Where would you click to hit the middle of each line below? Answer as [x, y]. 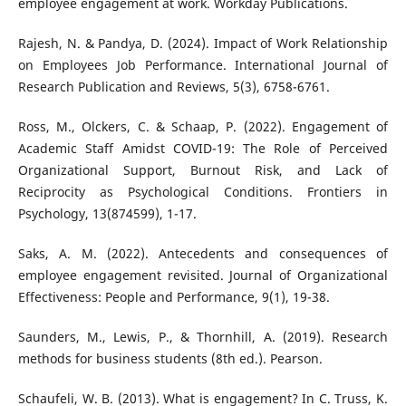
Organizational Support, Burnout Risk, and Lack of [203, 169]
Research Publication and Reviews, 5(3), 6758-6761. [174, 86]
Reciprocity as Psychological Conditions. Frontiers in [203, 191]
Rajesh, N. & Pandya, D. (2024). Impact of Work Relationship [203, 43]
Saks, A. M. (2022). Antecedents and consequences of [203, 253]
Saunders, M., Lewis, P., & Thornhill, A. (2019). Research [203, 336]
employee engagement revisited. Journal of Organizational [203, 275]
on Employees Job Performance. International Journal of [203, 64]
